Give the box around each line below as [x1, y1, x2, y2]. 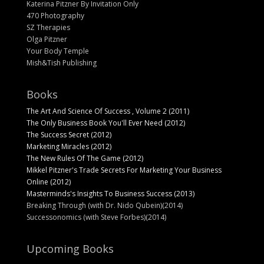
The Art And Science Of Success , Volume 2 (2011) [26, 106, 189, 117]
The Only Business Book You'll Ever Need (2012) [26, 118, 185, 128]
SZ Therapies [26, 22, 70, 33]
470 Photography [26, 11, 84, 21]
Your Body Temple [26, 46, 89, 57]
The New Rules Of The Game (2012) [26, 153, 143, 164]
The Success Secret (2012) [26, 130, 111, 140]
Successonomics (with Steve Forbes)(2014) [26, 212, 166, 223]
